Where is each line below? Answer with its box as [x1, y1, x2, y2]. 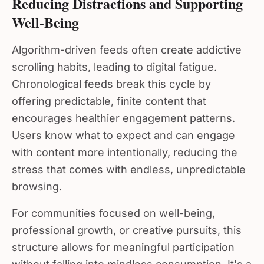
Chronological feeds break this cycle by [12, 73, 211, 85]
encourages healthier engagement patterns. [12, 107, 235, 120]
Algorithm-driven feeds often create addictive [12, 39, 242, 51]
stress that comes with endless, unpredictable [12, 159, 246, 171]
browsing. [12, 176, 62, 188]
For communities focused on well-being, [12, 202, 215, 214]
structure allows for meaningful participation [12, 236, 235, 249]
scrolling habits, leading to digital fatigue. [12, 56, 217, 68]
